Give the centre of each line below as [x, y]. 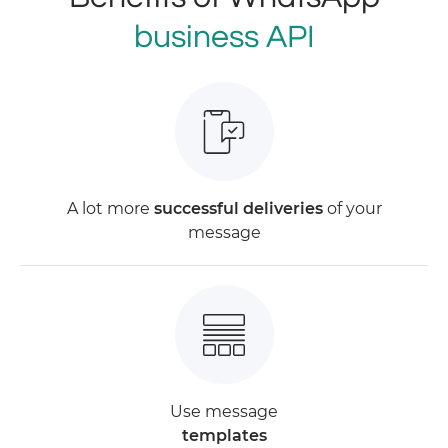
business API [224, 38]
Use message [224, 412]
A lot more [110, 209]
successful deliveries [238, 209]
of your [352, 209]
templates [224, 436]
